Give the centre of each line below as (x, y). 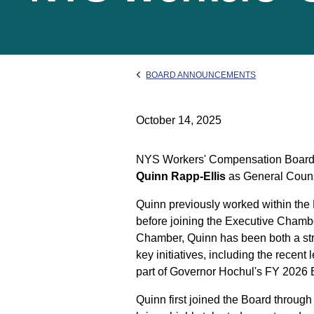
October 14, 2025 (179, 120)
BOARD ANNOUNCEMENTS (201, 75)
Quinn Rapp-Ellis (181, 176)
